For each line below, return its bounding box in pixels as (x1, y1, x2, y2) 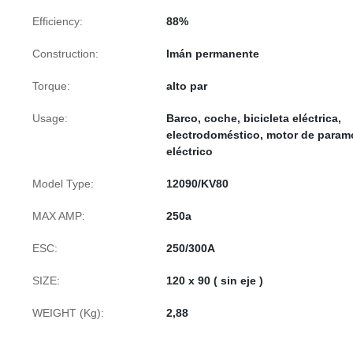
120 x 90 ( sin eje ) (166, 274, 263, 287)
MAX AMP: (32, 210, 85, 222)
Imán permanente (166, 47, 259, 60)
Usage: (32, 112, 68, 124)
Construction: (32, 47, 98, 60)
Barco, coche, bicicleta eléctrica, (166, 112, 341, 124)
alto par (166, 80, 207, 92)
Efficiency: (32, 15, 83, 28)
